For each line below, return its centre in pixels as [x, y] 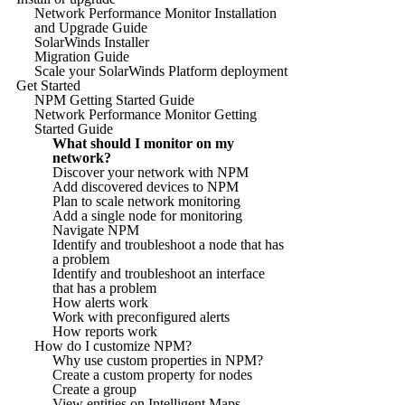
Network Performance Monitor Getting [146, 114]
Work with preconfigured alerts [141, 316]
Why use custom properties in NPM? [158, 360]
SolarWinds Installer [92, 42]
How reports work [105, 331]
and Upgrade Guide [91, 27]
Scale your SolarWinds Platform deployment [161, 71]
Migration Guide [82, 56]
